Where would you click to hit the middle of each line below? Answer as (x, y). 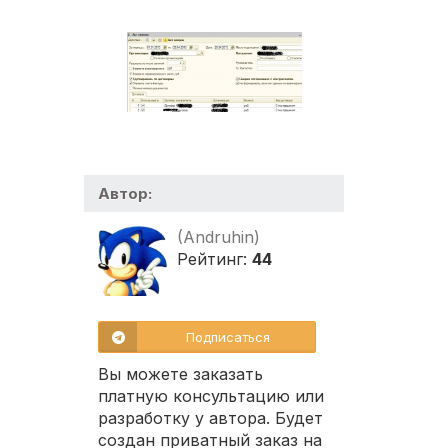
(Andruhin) (218, 237)
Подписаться (228, 337)
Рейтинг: (214, 259)
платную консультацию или (211, 396)
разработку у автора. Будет (210, 418)
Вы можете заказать (180, 374)
